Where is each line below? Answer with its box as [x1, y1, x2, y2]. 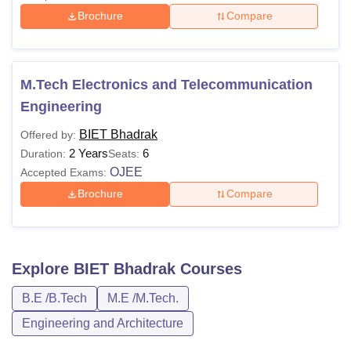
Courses [175, 259, 242, 277]
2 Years [69, 146, 108, 160]
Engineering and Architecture [22, 316, 183, 330]
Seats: [108, 147, 143, 160]
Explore [12, 259, 74, 277]
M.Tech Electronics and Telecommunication [20, 76, 313, 92]
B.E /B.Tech [22, 291, 87, 305]
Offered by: [20, 128, 76, 141]
